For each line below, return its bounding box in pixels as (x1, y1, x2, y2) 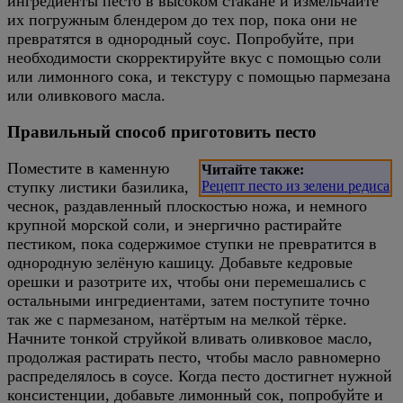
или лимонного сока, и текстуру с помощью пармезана (7, 67, 390, 86)
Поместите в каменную (7, 158, 169, 177)
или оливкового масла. (7, 86, 166, 105)
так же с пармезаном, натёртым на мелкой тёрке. (7, 309, 347, 328)
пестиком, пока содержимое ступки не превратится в (7, 234, 377, 253)
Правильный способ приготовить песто (7, 121, 317, 141)
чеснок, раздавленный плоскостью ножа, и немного (7, 196, 367, 215)
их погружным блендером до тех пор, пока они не (7, 11, 357, 30)
